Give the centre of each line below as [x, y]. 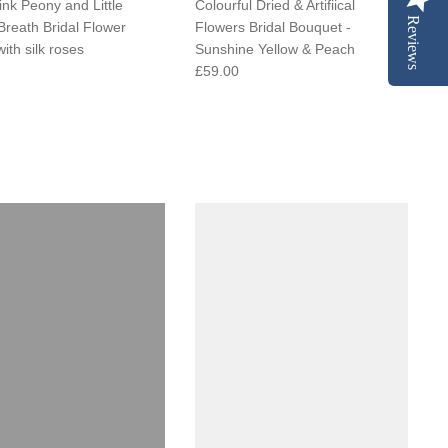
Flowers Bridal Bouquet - [272, 26]
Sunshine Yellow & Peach [274, 48]
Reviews [413, 42]
